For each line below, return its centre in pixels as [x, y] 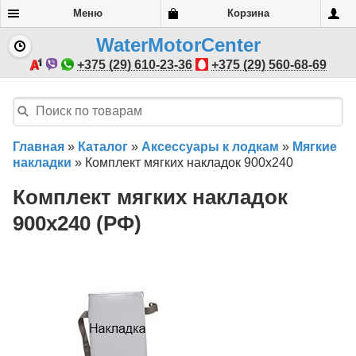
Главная [39, 146]
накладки [42, 162]
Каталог [103, 146]
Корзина [248, 13]
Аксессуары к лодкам [210, 146]
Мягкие [315, 146]
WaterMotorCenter [178, 45]
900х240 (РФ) [77, 224]
